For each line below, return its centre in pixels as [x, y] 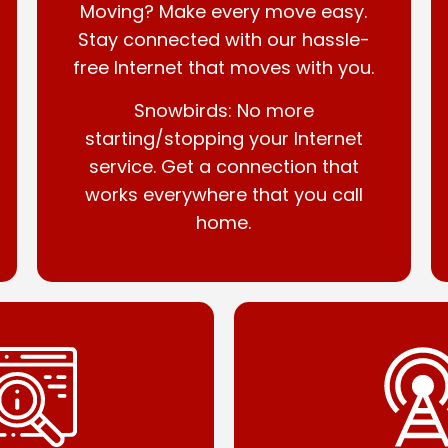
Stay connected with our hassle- [223, 39]
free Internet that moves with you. [224, 67]
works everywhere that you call [223, 194]
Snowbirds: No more [223, 110]
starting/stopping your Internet [223, 138]
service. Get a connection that [223, 166]
